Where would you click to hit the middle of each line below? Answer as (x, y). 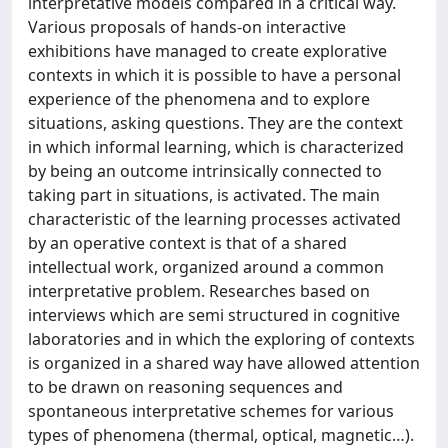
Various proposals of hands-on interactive (187, 27)
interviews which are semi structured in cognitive (214, 315)
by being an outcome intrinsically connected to (205, 171)
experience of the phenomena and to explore (199, 99)
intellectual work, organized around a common (206, 267)
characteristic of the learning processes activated (214, 219)
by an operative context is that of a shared (187, 243)
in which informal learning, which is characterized (216, 147)
